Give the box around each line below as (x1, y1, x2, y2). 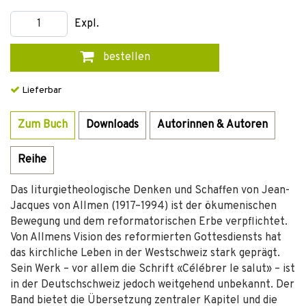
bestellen (100, 51, 150, 64)
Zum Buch (18, 118, 68, 132)
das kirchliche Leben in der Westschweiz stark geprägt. (10, 247, 280, 260)
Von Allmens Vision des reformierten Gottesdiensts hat (10, 231, 281, 245)
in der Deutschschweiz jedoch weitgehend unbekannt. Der (10, 278, 294, 292)
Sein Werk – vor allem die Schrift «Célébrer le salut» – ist (10, 262, 295, 276)
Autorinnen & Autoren (157, 118, 268, 132)
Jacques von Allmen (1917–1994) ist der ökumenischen (10, 199, 277, 213)
